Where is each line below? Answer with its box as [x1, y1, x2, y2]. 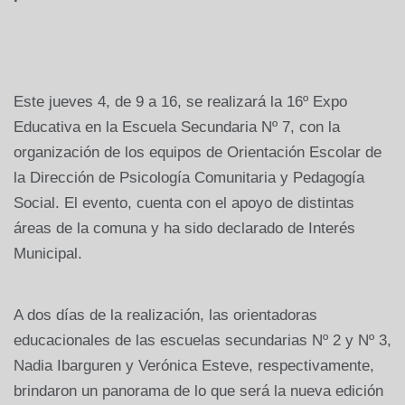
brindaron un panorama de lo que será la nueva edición [14, 381, 383, 400]
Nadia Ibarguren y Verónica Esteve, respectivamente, [14, 356, 374, 374]
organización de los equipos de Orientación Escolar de [14, 143, 381, 161]
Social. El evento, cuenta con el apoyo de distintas [14, 193, 354, 212]
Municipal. [14, 244, 82, 262]
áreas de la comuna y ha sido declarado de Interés [14, 219, 355, 237]
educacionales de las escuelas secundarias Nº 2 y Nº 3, [14, 331, 391, 349]
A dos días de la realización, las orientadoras [14, 306, 317, 324]
